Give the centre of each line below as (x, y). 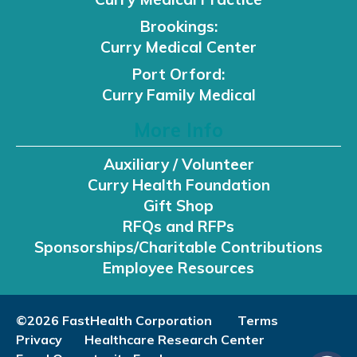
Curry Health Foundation (178, 184)
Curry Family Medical (178, 94)
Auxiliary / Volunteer (178, 164)
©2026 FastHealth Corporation (114, 320)
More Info (178, 129)
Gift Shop (178, 205)
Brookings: (178, 26)
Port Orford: (178, 74)
